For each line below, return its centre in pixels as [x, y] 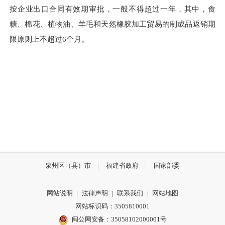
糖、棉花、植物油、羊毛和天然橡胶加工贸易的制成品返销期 [113, 24]
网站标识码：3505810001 [113, 206]
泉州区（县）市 [68, 165]
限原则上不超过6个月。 [49, 39]
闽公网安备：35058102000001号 [120, 219]
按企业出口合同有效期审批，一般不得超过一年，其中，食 [113, 9]
